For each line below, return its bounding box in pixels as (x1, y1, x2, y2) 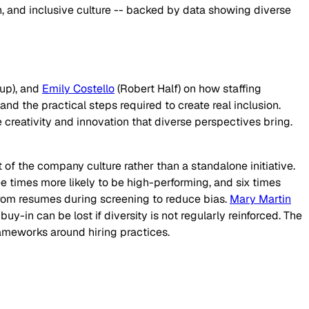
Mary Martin (230, 192, 291, 207)
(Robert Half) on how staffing (114, 81, 261, 97)
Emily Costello (42, 81, 114, 97)
